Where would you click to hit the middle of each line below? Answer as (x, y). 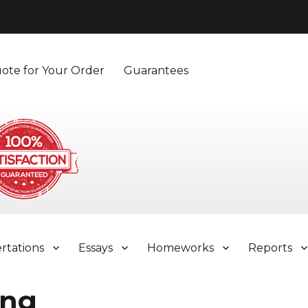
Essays (96, 247)
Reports (271, 247)
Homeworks (181, 247)
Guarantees (156, 70)
